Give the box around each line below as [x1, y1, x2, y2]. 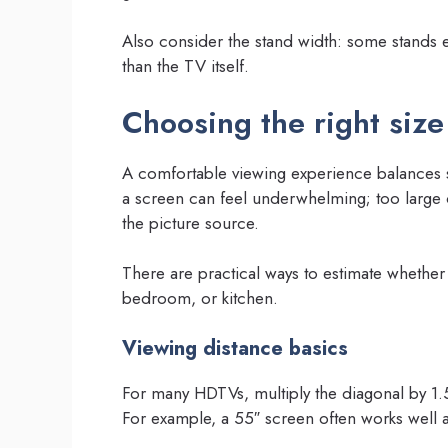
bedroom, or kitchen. [122, 286, 278, 311]
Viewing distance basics [122, 333, 348, 363]
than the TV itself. [122, 54, 249, 79]
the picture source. [122, 210, 259, 235]
